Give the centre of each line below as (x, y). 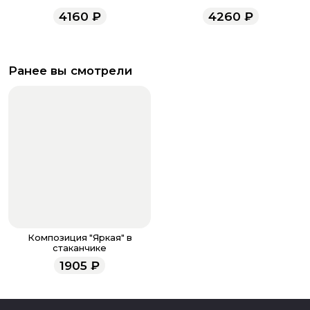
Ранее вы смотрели (70, 71)
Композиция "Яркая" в (80, 238)
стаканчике (80, 248)
